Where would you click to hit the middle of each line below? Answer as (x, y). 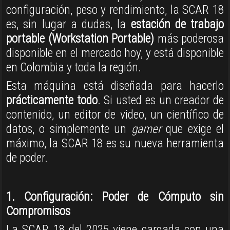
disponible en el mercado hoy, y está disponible (115, 53)
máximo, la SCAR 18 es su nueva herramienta (115, 143)
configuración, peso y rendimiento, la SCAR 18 (115, 10)
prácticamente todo (52, 100)
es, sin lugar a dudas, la (69, 24)
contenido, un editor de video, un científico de (115, 115)
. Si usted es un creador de (161, 100)
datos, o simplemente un (69, 129)
